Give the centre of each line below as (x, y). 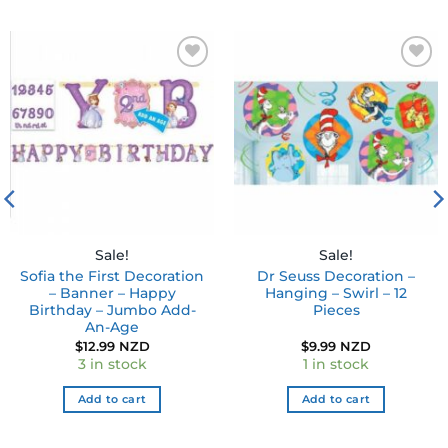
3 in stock (112, 363)
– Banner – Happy (112, 293)
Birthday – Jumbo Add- (112, 310)
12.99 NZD (116, 345)
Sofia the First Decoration (112, 276)
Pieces (336, 310)
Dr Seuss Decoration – (336, 276)
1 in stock (336, 363)
